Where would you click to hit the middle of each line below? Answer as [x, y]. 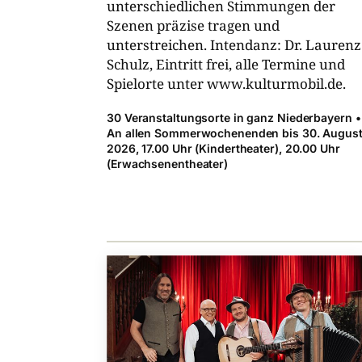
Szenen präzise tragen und [193, 26]
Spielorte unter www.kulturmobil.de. [226, 84]
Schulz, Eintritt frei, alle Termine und [226, 65]
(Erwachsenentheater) [167, 164]
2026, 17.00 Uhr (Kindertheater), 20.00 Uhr [223, 149]
